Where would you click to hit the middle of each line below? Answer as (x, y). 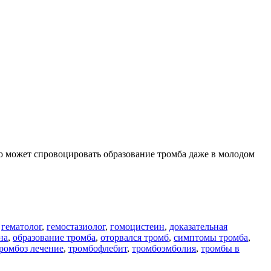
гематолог (21, 226)
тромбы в (220, 248)
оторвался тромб (135, 237)
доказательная (198, 226)
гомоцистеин (137, 226)
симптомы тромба (211, 237)
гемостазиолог (76, 226)
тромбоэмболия (164, 248)
